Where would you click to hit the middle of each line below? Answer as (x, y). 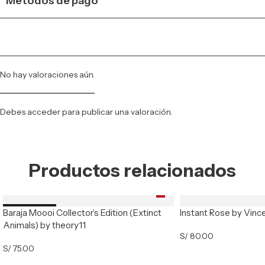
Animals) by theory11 (44, 225)
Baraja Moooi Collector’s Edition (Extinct (82, 212)
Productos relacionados (132, 170)
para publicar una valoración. (116, 112)
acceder (44, 112)
